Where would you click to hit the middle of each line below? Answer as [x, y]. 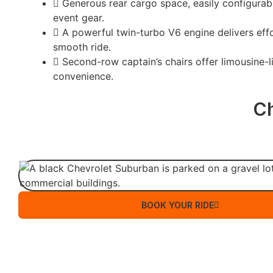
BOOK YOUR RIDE [177, 205]
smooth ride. [82, 47]
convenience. [83, 76]
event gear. [79, 18]
